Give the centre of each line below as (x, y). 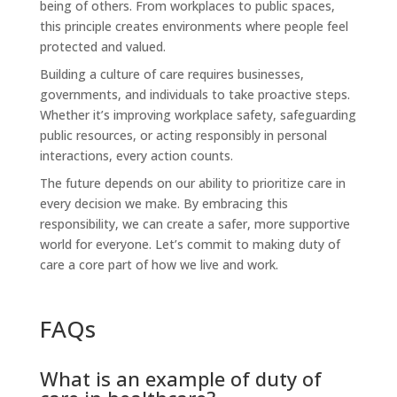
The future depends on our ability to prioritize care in (192, 183)
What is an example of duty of (180, 378)
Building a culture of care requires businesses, (171, 74)
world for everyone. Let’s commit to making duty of (190, 244)
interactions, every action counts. (136, 155)
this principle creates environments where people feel (194, 26)
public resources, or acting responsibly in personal (183, 135)
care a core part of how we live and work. (159, 264)
